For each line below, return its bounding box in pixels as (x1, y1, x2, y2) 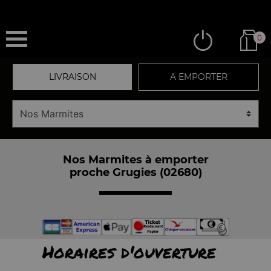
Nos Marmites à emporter (62, 152, 209, 166)
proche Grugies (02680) (69, 165, 202, 179)
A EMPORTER (170, 71, 227, 82)
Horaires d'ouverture (42, 240, 216, 264)
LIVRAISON (48, 71, 96, 82)
